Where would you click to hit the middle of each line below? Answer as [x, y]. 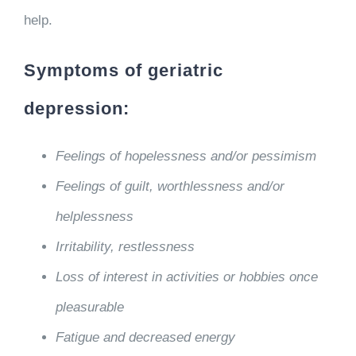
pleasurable [89, 307]
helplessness [94, 216]
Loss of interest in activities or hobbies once [186, 277]
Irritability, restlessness [125, 246]
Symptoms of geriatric [123, 70]
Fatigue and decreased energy [145, 337]
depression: [76, 108]
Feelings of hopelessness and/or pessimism [186, 156]
